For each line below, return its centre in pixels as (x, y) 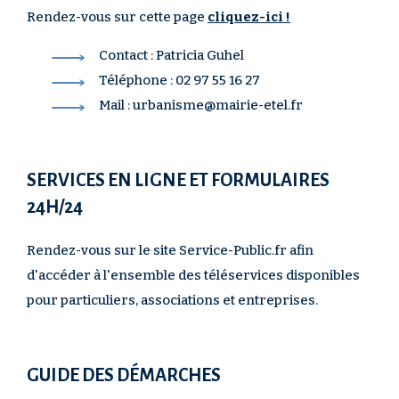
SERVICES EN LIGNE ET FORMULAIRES (178, 180)
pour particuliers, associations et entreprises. (172, 300)
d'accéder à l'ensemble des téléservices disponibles (193, 275)
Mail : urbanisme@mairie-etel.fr (201, 105)
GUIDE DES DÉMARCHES (124, 375)
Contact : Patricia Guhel (171, 55)
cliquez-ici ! (249, 17)
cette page (173, 17)
